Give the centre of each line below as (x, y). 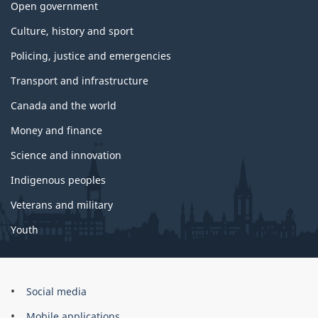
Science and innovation (66, 155)
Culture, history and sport (72, 31)
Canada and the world (64, 105)
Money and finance (56, 130)
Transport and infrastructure (79, 80)
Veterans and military (62, 204)
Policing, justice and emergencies (91, 55)
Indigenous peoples (58, 180)
